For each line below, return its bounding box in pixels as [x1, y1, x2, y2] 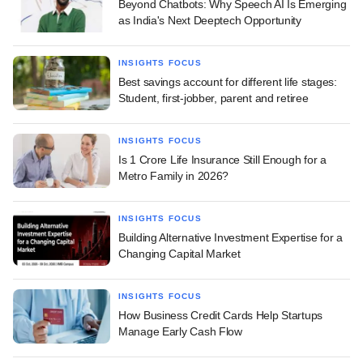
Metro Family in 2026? [118, 169, 229, 182]
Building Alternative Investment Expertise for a [118, 230, 343, 244]
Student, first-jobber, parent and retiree [118, 91, 309, 105]
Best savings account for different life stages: [118, 75, 337, 88]
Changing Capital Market [118, 246, 241, 260]
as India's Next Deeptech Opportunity [118, 13, 301, 27]
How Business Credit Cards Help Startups [118, 308, 323, 322]
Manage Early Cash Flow [118, 324, 242, 338]
